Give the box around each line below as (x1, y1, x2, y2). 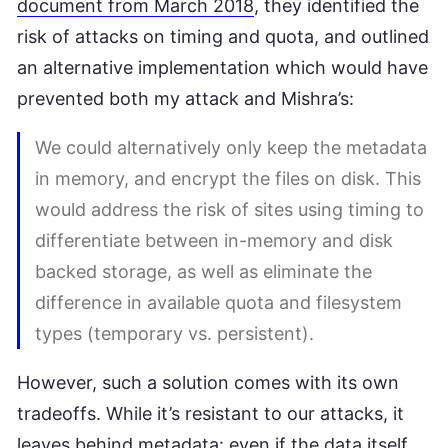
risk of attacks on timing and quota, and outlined (17, 25, 429, 47)
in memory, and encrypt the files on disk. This (35, 167, 421, 189)
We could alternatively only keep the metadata (35, 136, 427, 158)
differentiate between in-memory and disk (35, 229, 393, 251)
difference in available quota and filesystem (35, 291, 402, 313)
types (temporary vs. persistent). (35, 322, 314, 344)
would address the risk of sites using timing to (35, 198, 424, 220)
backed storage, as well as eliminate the (35, 260, 372, 282)
